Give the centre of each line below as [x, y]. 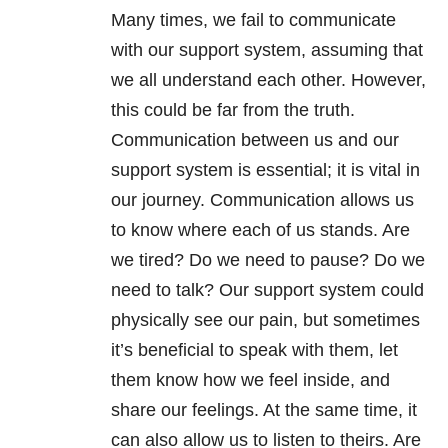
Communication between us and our [255, 140]
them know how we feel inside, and [250, 380]
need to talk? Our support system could [267, 290]
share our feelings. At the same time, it [264, 410]
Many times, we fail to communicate [253, 20]
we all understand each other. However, [268, 80]
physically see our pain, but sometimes [265, 320]
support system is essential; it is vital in [265, 170]
